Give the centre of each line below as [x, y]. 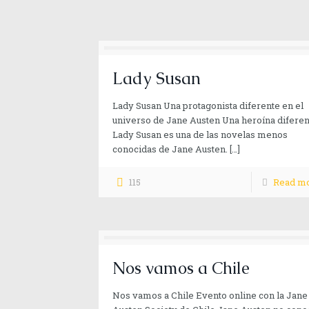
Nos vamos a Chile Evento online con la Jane [210, 295]
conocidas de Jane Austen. [170, 149]
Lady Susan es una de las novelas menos [200, 134]
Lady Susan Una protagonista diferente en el [208, 106]
